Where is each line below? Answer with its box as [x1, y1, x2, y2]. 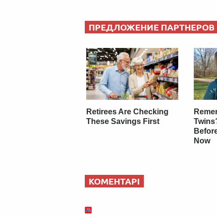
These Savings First [86, 117, 160, 125]
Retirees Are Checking [86, 107, 169, 116]
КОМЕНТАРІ [89, 176, 140, 186]
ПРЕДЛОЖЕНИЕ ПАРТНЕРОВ [89, 22, 215, 32]
